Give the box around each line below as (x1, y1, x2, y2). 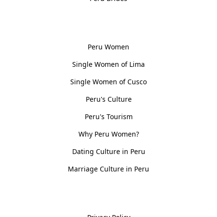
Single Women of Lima (72, 59, 145, 69)
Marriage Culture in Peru (68, 164, 149, 173)
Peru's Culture (85, 94, 132, 104)
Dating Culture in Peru (72, 146, 145, 156)
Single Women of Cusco (70, 77, 147, 86)
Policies (90, 188, 127, 201)
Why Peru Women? (78, 129, 139, 139)
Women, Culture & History (46, 17, 171, 31)
